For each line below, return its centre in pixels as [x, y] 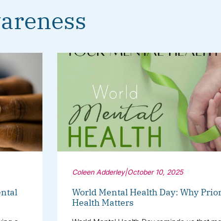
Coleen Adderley [98, 172]
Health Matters [103, 203]
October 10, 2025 [155, 172]
